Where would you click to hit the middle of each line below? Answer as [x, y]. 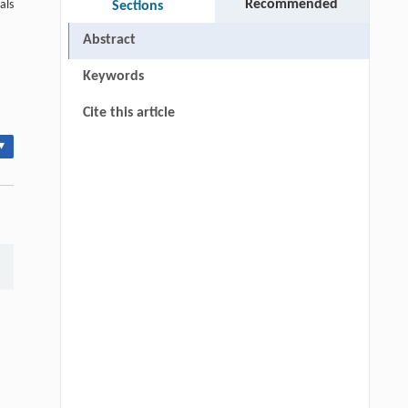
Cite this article [128, 112]
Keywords [113, 76]
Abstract [109, 40]
